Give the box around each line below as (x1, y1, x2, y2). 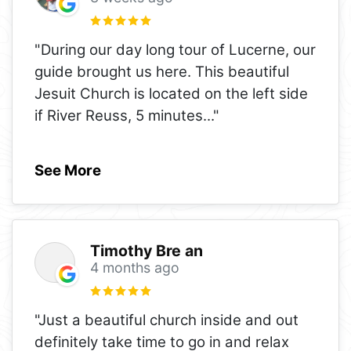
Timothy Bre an (89, 241, 203, 260)
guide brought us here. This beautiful (34, 62, 289, 81)
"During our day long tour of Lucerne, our (34, 40, 316, 59)
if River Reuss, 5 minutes (34, 106, 203, 125)
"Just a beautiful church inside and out (34, 310, 299, 329)
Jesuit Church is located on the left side (34, 84, 308, 103)
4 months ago (89, 259, 179, 276)
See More (34, 161, 101, 179)
